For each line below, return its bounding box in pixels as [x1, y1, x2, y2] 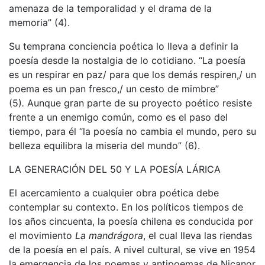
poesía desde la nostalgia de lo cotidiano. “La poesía [9, 54, 245, 66]
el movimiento [9, 229, 75, 241]
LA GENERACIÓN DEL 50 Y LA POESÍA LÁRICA [9, 163, 221, 175]
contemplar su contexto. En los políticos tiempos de [9, 201, 243, 213]
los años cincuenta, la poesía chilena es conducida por [9, 215, 253, 227]
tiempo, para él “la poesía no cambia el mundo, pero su [9, 125, 256, 137]
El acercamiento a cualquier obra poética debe [9, 186, 219, 199]
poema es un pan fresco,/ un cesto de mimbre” [9, 82, 219, 95]
